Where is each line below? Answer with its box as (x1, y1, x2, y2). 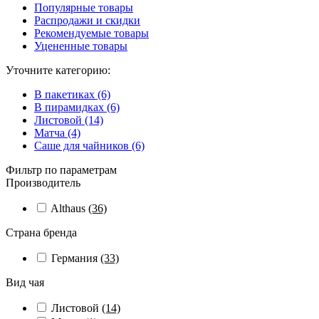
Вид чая (6, 276, 44, 288)
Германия (51, 252, 100, 264)
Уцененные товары (34, 40, 127, 52)
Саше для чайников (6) (34, 140, 145, 152)
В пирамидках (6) (34, 101, 120, 113)
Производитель (6, 177, 80, 189)
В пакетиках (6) (34, 88, 110, 100)
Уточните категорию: (6, 64, 110, 76)
